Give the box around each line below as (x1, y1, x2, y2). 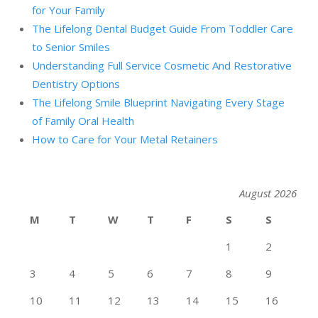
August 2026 (239, 186, 297, 201)
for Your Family (32, 3, 105, 18)
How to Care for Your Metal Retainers (32, 132, 218, 147)
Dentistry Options (32, 77, 120, 92)
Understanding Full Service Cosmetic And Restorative (32, 58, 292, 73)
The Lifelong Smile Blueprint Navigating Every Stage (32, 95, 285, 110)
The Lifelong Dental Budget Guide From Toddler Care (32, 21, 293, 36)
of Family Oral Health (32, 114, 134, 128)
